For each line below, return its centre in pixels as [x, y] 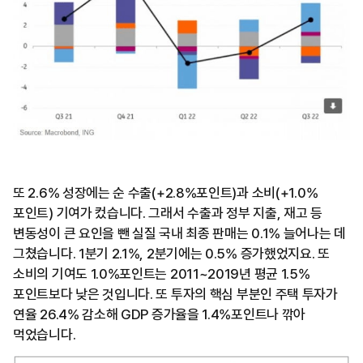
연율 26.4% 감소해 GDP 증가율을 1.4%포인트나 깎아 [160, 314]
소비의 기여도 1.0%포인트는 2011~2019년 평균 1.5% [162, 273]
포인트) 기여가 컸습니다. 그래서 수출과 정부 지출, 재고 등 [168, 213]
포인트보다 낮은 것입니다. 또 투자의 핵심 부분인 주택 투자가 [175, 294]
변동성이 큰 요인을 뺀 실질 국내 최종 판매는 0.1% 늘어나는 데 [179, 233]
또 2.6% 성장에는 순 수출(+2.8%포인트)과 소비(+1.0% [166, 192]
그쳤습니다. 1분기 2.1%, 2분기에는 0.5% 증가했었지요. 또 [171, 253]
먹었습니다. [45, 334]
